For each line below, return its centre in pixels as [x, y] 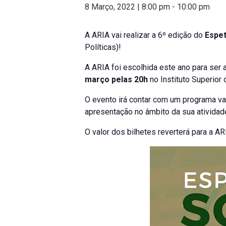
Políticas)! [103, 47]
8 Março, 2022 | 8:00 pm [127, 7]
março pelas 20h [116, 79]
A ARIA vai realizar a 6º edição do [145, 35]
